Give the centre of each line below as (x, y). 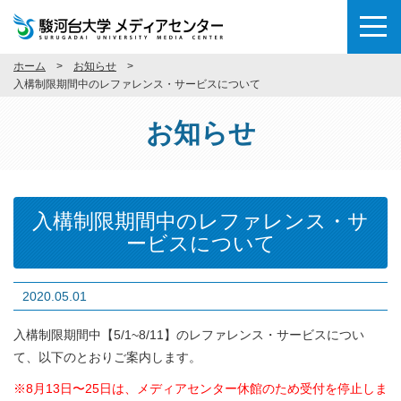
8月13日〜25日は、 (81, 388)
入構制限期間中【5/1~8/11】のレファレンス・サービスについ (189, 335)
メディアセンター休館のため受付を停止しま (262, 388)
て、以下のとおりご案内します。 (107, 357)
